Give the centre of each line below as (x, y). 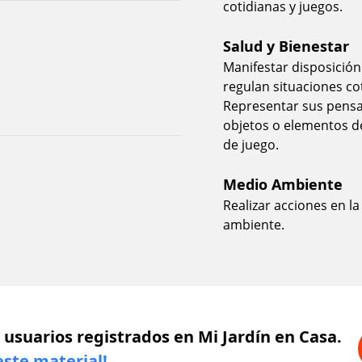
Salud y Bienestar (286, 46)
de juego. (251, 144)
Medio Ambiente (283, 184)
